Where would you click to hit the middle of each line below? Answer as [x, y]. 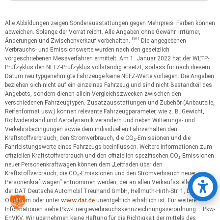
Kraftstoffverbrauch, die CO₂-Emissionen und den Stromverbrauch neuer [100, 173]
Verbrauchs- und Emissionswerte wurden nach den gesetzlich [87, 49]
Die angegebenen [163, 41]
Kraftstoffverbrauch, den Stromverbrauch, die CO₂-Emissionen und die [98, 138]
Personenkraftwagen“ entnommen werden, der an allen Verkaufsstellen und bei [110, 182]
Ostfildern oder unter [33, 200]
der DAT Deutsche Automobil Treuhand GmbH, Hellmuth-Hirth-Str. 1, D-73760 [107, 191]
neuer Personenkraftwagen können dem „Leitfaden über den [84, 164]
